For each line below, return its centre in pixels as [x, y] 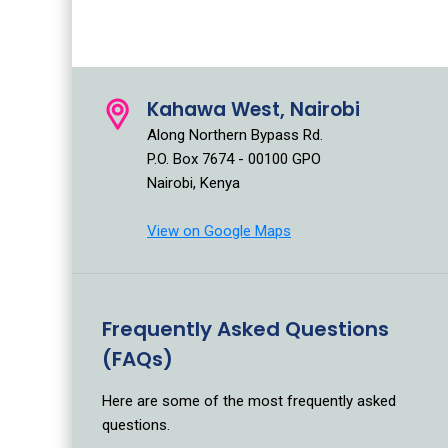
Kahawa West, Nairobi [253, 109]
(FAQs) [137, 358]
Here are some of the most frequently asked [249, 400]
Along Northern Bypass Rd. [235, 134]
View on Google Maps [219, 230]
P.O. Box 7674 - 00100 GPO [234, 158]
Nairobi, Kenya [193, 182]
